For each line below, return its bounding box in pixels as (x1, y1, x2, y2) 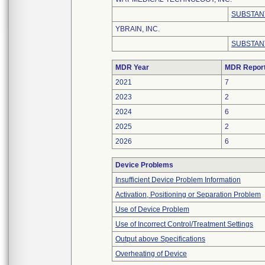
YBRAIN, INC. (115, 25, 160, 33)
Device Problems (115, 161, 173, 169)
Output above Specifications (115, 235, 205, 243)
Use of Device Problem (115, 205, 189, 214)
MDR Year (115, 63, 149, 72)
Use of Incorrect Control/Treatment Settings (115, 220, 253, 228)
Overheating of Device (115, 250, 187, 258)
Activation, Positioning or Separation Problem (115, 190, 261, 199)
